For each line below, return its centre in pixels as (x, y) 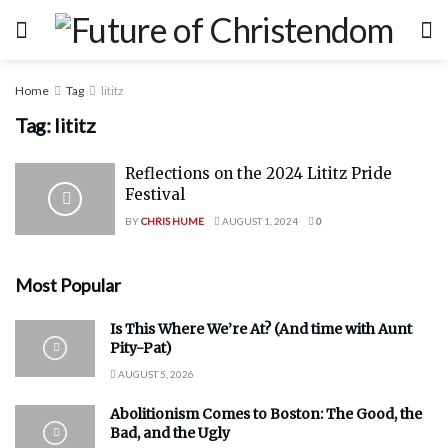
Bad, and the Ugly (170, 432)
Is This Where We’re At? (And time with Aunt (261, 328)
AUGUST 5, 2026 (155, 373)
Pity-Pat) (141, 347)
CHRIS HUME (172, 221)
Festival (155, 194)
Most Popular (68, 284)
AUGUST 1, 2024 (259, 221)
